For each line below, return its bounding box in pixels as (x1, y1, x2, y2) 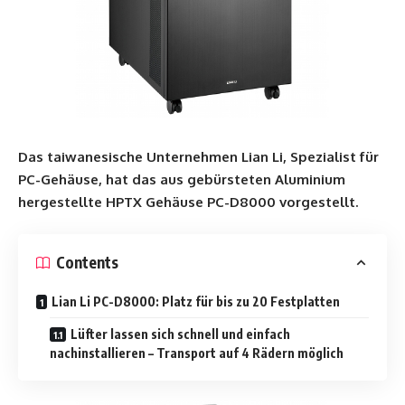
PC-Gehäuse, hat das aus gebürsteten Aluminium (18, 171, 345, 188)
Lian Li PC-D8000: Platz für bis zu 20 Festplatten (52, 293, 340, 309)
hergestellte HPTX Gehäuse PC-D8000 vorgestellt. (18, 193, 358, 211)
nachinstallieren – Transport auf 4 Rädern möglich (50, 344, 344, 361)
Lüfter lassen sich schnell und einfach (71, 325, 290, 342)
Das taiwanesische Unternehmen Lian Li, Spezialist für (18, 148, 379, 165)
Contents (56, 252, 118, 272)
